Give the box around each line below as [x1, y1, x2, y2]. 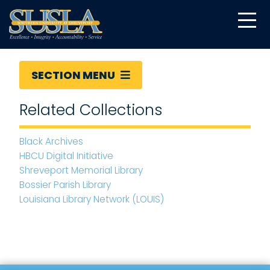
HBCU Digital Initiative [19, 149, 113, 162]
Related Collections [19, 99, 162, 121]
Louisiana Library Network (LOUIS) [19, 193, 164, 206]
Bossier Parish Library [19, 178, 111, 191]
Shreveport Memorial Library [19, 164, 143, 177]
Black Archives [19, 135, 83, 148]
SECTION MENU [31, 67, 117, 83]
